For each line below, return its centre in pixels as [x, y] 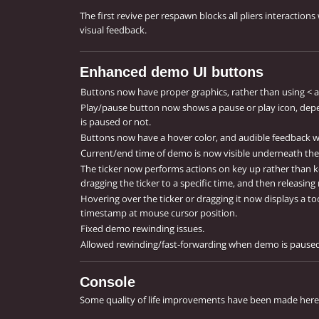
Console [108, 282]
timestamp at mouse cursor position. [159, 213]
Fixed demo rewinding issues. [142, 229]
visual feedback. [113, 30]
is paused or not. [116, 122]
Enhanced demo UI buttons [172, 72]
